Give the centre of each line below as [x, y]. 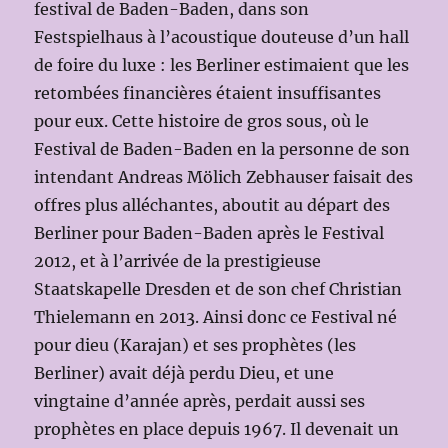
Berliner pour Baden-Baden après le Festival [209, 233]
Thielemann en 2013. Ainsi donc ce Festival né [216, 317]
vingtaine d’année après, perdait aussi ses [200, 401]
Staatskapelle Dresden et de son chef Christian [218, 289]
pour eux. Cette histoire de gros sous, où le [202, 121]
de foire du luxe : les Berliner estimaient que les [222, 65]
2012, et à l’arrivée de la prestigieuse [178, 261]
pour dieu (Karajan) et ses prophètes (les [195, 345]
